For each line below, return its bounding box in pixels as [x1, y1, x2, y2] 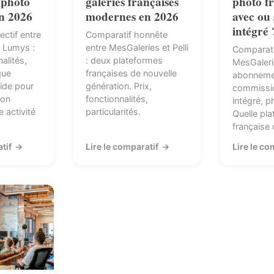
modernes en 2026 [86, 8, 179, 26]
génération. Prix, [86, 80, 152, 91]
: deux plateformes [86, 54, 163, 65]
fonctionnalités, [86, 93, 148, 104]
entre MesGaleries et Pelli [86, 42, 188, 53]
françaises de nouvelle [86, 67, 177, 78]
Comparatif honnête [86, 29, 168, 40]
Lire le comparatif [86, 141, 160, 152]
